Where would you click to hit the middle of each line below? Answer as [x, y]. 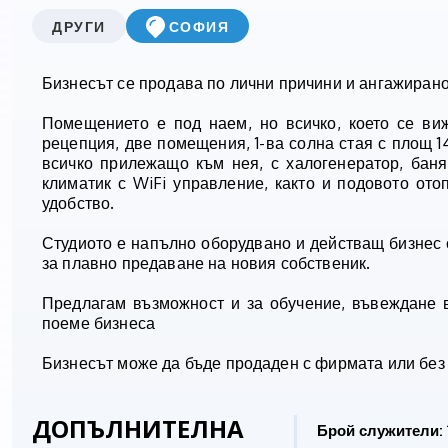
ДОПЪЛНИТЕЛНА [138, 429]
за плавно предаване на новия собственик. [206, 263]
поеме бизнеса [99, 323]
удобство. [78, 203]
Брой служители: [380, 431]
